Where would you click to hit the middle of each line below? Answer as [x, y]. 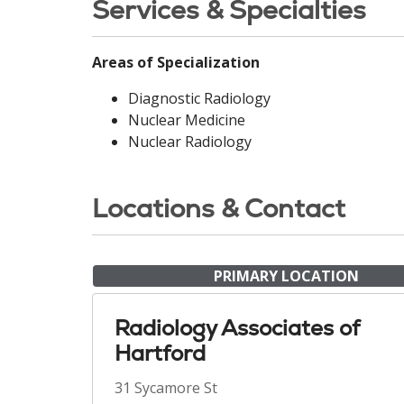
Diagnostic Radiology [199, 98]
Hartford [160, 353]
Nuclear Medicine [187, 120]
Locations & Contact [219, 208]
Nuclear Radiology [190, 142]
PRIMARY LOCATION [286, 276]
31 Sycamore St [166, 388]
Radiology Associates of [237, 328]
